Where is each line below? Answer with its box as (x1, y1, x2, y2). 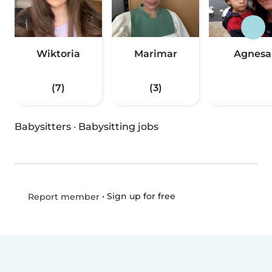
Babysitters (15, 121, 71, 133)
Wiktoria (36, 48, 80, 60)
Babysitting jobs (78, 121, 158, 133)
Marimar (134, 48, 177, 60)
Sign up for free (106, 191, 175, 202)
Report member (25, 191, 100, 203)
